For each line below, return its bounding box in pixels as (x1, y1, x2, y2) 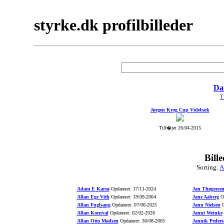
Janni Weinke (192, 210, 222, 215)
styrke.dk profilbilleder (34, 16, 193, 34)
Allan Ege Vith (76, 194, 109, 199)
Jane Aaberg (192, 194, 219, 199)
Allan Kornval (76, 210, 108, 215)
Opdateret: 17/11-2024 (109, 186, 156, 191)
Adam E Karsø (76, 186, 109, 191)
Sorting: (196, 163, 219, 171)
